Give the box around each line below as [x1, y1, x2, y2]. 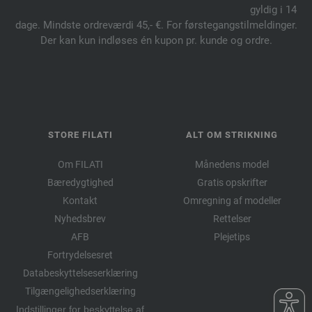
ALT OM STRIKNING [186, 129, 278, 140]
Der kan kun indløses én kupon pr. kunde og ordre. [40, 33, 272, 47]
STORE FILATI [47, 129, 113, 140]
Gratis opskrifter [196, 176, 267, 188]
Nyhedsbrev [54, 212, 106, 224]
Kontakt [63, 194, 97, 206]
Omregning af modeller [182, 194, 281, 206]
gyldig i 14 [249, 3, 297, 16]
